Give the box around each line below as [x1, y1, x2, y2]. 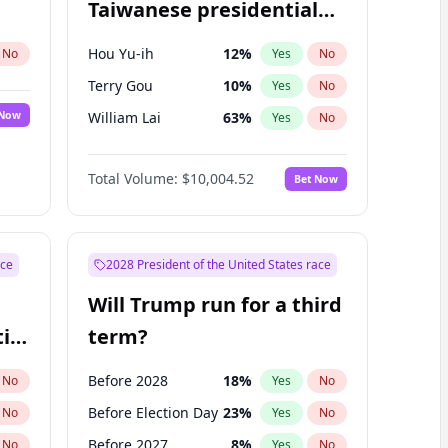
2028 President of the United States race [105, 256, 331, 273]
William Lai [87, 108, 161, 127]
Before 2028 [87, 371, 168, 390]
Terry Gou [87, 76, 153, 95]
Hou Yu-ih [87, 44, 154, 63]
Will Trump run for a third [87, 291, 342, 318]
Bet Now [293, 171, 338, 186]
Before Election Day [87, 403, 218, 422]
